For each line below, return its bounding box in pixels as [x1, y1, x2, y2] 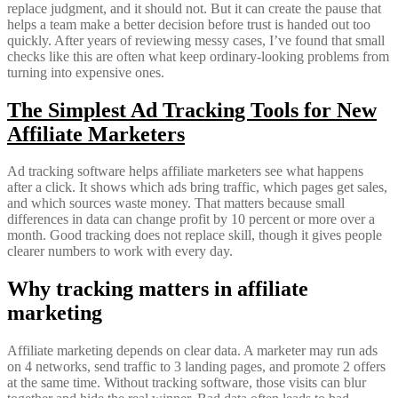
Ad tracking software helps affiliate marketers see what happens [7, 163, 363, 179]
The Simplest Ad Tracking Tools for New [7, 98, 377, 122]
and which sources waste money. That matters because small [7, 195, 345, 211]
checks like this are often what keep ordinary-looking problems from [7, 48, 389, 64]
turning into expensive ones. [7, 64, 164, 80]
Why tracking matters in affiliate [7, 277, 308, 301]
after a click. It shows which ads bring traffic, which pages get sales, [7, 179, 387, 195]
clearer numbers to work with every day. [7, 243, 233, 259]
